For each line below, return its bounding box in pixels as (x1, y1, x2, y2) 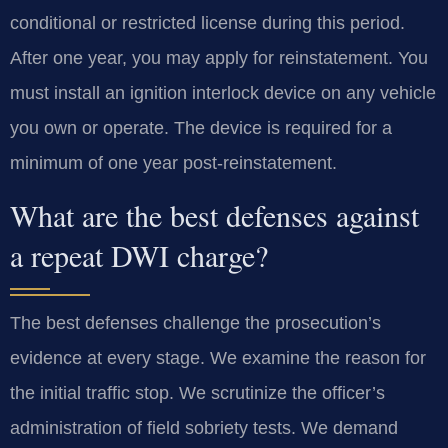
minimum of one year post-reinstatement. (10, 152, 337, 173)
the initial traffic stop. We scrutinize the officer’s (10, 383, 385, 404)
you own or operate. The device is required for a (10, 117, 392, 138)
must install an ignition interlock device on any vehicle (10, 82, 436, 103)
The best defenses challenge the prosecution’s (10, 313, 381, 334)
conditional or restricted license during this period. (10, 12, 405, 33)
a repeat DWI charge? (10, 235, 268, 276)
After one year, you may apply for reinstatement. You (10, 47, 428, 68)
